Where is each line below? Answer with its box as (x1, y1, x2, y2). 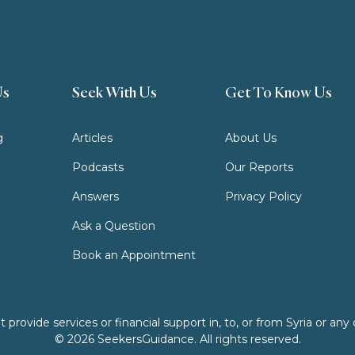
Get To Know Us (225, 82, 333, 101)
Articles (71, 130, 113, 145)
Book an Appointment (71, 247, 196, 262)
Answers (71, 189, 119, 204)
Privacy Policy (225, 189, 303, 204)
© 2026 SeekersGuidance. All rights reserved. (54, 331, 301, 346)
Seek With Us (71, 82, 157, 101)
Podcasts (71, 159, 124, 174)
